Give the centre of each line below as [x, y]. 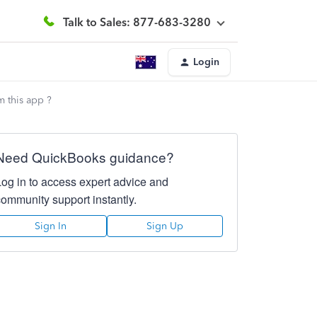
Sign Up [165, 226]
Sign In [51, 226]
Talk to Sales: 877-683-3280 [137, 22]
